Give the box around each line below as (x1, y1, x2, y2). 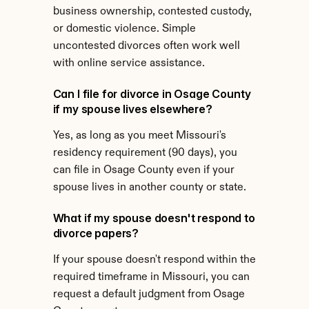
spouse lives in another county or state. (52, 182, 246, 193)
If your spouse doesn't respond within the (52, 255, 256, 266)
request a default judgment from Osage (52, 289, 245, 300)
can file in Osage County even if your (52, 165, 235, 176)
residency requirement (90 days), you (52, 148, 237, 159)
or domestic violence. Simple (52, 23, 196, 34)
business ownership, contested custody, (52, 6, 252, 17)
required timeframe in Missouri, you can (52, 272, 250, 283)
